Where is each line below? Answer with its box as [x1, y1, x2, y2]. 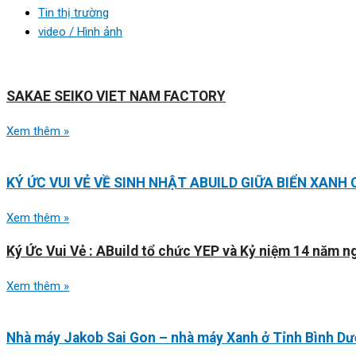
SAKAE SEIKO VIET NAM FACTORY [6, 87, 226, 104]
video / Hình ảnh [38, 25, 122, 39]
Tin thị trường [38, 6, 109, 20]
